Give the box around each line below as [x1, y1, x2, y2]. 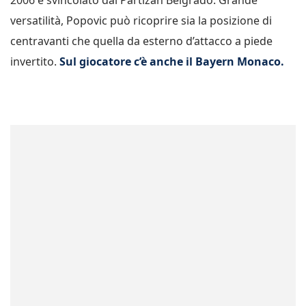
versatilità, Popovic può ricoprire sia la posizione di [10, 13, 272, 29]
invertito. [10, 54, 59, 70]
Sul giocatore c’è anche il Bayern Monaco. [59, 54, 284, 70]
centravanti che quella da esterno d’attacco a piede [10, 33, 273, 49]
